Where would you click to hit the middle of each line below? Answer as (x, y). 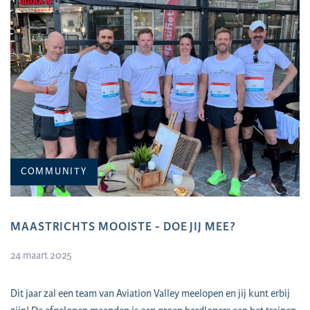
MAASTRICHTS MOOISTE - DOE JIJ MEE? (123, 227)
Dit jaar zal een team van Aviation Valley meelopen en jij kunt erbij (150, 294)
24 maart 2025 (41, 256)
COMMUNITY (54, 172)
